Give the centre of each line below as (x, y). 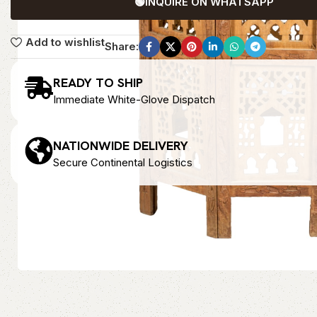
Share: (121, 46)
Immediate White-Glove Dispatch (134, 99)
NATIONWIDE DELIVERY (121, 145)
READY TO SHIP (98, 82)
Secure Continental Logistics (123, 162)
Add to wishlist (65, 42)
